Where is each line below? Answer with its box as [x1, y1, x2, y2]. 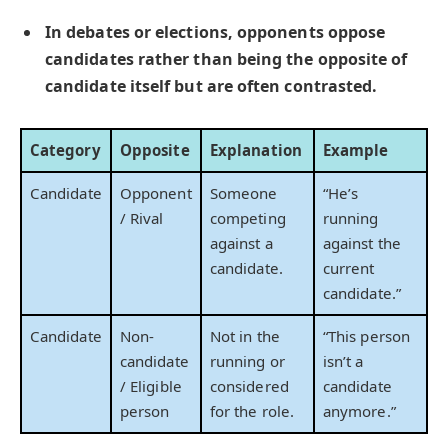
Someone [210, 183, 278, 204]
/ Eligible [120, 376, 182, 397]
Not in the [210, 326, 280, 347]
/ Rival [120, 208, 164, 229]
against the [323, 233, 401, 254]
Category [30, 140, 101, 161]
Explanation [210, 140, 302, 161]
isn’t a [323, 351, 364, 372]
